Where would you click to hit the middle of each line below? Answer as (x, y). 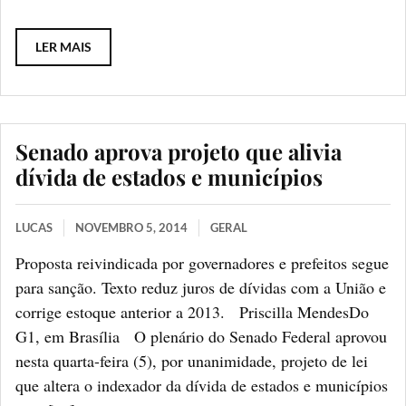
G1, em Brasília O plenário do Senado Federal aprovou (201, 336)
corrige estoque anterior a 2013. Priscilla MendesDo (192, 311)
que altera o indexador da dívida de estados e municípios (202, 385)
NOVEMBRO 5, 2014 (131, 227)
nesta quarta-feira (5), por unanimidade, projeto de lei (192, 360)
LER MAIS (63, 46)
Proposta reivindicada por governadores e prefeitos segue (202, 262)
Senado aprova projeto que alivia (179, 151)
